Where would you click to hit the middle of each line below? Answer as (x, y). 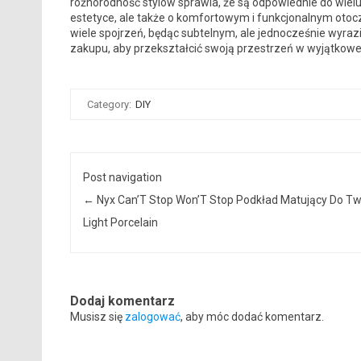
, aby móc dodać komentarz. (252, 316)
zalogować (152, 316)
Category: (110, 105)
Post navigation (123, 178)
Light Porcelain (121, 223)
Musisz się (97, 316)
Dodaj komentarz (122, 301)
